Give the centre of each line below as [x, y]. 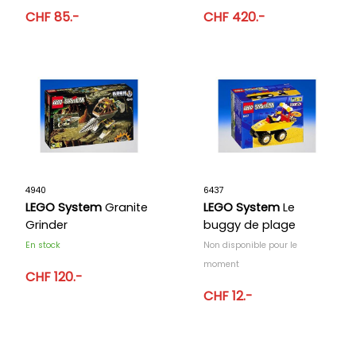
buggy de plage [250, 224]
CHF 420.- [234, 17]
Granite [125, 207]
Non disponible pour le [250, 245]
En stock [43, 245]
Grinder [46, 224]
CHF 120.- [54, 277]
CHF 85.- [52, 17]
